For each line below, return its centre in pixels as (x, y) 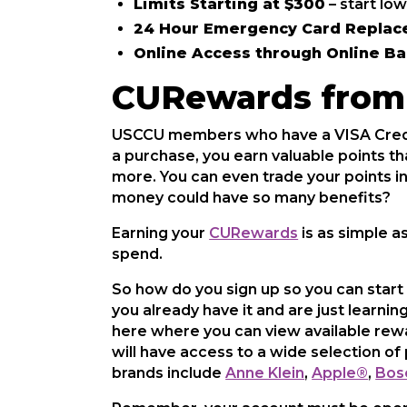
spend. (138, 254)
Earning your (161, 233)
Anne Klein (265, 373)
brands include (169, 373)
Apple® (340, 373)
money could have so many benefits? (252, 198)
